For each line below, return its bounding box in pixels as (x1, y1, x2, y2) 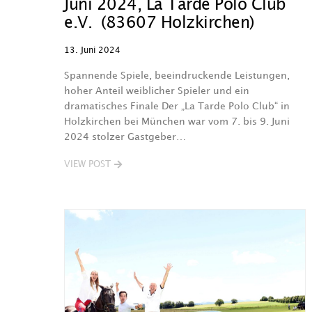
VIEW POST (64, 160, 111, 169)
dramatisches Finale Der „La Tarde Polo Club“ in (64, 102, 290, 111)
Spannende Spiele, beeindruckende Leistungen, (64, 71, 290, 80)
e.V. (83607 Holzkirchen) (64, 16, 254, 31)
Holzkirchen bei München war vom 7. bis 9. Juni (64, 117, 290, 126)
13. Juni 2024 (64, 47, 120, 54)
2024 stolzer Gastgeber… (64, 132, 186, 141)
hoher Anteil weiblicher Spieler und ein (64, 86, 249, 95)
